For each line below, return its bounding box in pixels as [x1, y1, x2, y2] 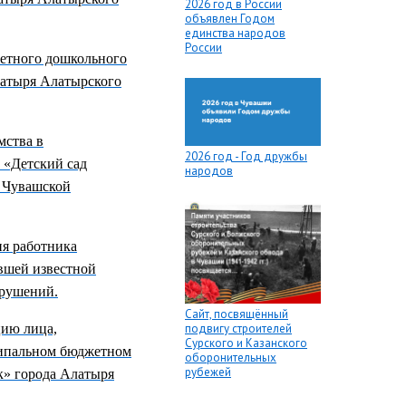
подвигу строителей [185, 320, 292, 336]
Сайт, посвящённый [185, 305, 288, 322]
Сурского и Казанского [185, 334, 307, 351]
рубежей [185, 363, 231, 380]
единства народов [185, 25, 285, 42]
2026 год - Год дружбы [185, 149, 307, 165]
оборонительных [185, 349, 276, 365]
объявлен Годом [185, 11, 275, 27]
